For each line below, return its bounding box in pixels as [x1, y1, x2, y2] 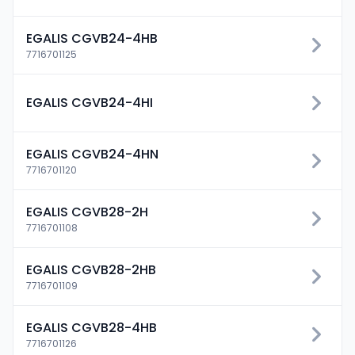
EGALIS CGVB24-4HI [26, 94, 153, 112]
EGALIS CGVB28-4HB [26, 319, 157, 337]
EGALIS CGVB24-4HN [26, 145, 158, 163]
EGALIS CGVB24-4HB [26, 29, 158, 48]
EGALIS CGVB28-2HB [26, 261, 156, 279]
